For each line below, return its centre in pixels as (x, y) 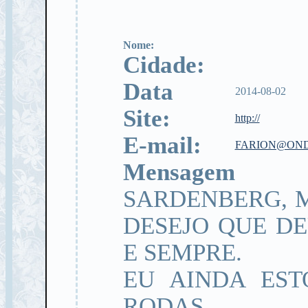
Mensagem (179, 172)
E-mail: (168, 145)
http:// (247, 118)
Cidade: (167, 65)
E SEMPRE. (182, 252)
